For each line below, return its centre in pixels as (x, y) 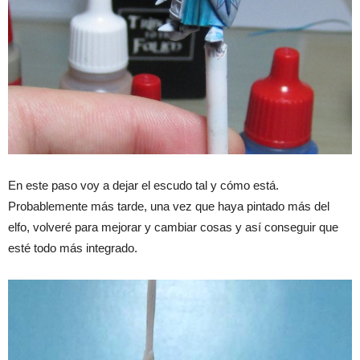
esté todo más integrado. (73, 247)
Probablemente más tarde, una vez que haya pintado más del (169, 206)
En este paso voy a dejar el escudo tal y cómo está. (143, 185)
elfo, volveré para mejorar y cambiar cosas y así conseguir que (173, 227)
